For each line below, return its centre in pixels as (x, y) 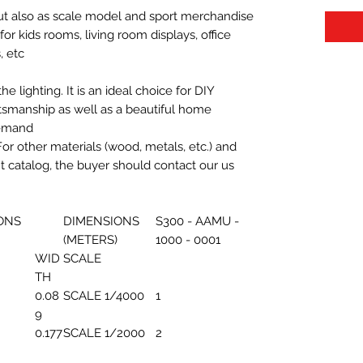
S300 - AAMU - (197, 221)
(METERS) (90, 239)
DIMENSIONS (101, 221)
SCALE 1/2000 (104, 333)
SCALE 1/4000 (103, 295)
